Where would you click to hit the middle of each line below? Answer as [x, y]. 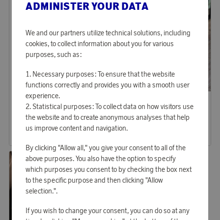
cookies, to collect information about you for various [100, 43]
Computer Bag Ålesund [184, 118]
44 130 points [136, 129]
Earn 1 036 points [40, 106]
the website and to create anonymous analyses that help [108, 117]
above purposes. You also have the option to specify [101, 158]
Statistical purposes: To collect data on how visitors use [113, 106]
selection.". [42, 191]
